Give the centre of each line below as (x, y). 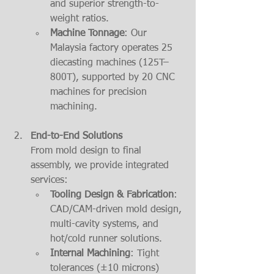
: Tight (146, 254)
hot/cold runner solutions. (106, 239)
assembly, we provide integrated (101, 166)
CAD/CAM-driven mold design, (117, 210)
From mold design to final (87, 151)
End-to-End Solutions (76, 137)
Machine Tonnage (87, 34)
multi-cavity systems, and (106, 225)
